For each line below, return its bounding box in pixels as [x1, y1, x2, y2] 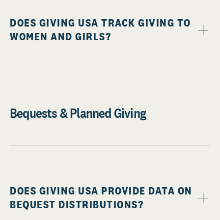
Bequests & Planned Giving [10, 104, 146, 122]
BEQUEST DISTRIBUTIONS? [10, 197, 143, 212]
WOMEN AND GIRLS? [10, 29, 111, 44]
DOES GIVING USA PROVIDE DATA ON [10, 184, 192, 198]
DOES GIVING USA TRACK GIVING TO [10, 16, 191, 30]
